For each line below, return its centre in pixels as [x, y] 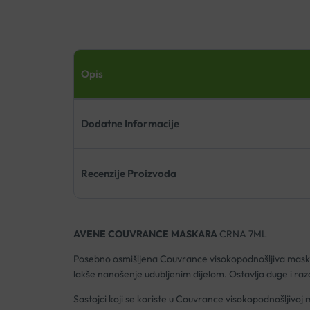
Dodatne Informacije [130, 124]
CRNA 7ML [242, 234]
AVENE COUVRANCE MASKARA [145, 234]
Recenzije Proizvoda [128, 174]
